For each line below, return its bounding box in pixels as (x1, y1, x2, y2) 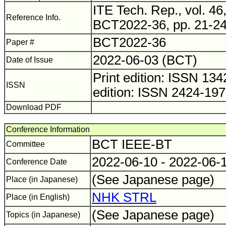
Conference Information (6, 125, 90, 134)
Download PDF (6, 103, 62, 111)
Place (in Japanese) (6, 175, 78, 184)
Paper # (6, 38, 34, 46)
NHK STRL (92, 190, 156, 204)
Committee (6, 140, 45, 148)
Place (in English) (6, 193, 70, 201)
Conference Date (6, 157, 67, 166)
